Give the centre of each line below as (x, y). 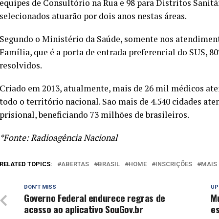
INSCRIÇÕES (174, 164)
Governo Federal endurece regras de (95, 198)
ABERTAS (75, 164)
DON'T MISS (40, 187)
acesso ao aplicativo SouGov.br (84, 209)
